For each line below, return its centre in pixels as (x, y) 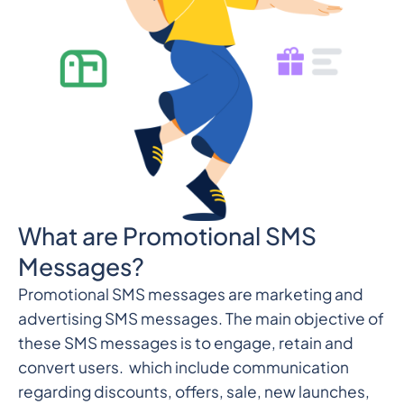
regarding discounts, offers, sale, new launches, (193, 392)
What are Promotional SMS (167, 236)
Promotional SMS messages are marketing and (190, 294)
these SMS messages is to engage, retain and (185, 343)
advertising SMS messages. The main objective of (201, 319)
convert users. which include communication (183, 367)
